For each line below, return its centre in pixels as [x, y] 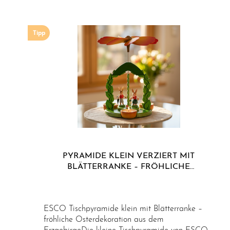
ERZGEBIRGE [129, 188]
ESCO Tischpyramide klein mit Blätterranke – [123, 209]
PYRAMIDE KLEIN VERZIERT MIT [129, 156]
